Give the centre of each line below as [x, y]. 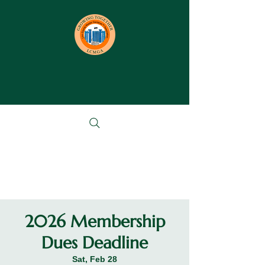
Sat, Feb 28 [95, 259]
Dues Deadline [95, 243]
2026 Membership [95, 222]
